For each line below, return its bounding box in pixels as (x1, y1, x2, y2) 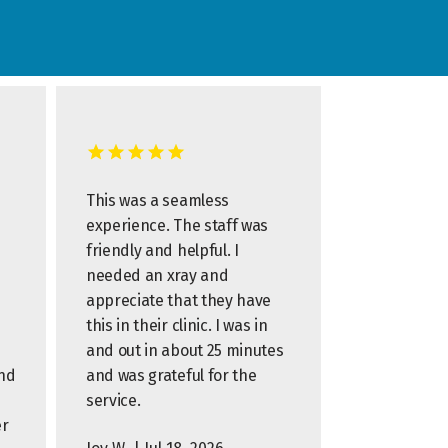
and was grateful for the (86, 366, 257, 385)
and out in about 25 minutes (86, 341, 284, 360)
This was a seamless (86, 191, 229, 210)
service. (86, 391, 141, 410)
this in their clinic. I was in (86, 316, 268, 335)
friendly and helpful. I (86, 241, 239, 260)
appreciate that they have (86, 291, 271, 310)
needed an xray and (86, 266, 229, 285)
